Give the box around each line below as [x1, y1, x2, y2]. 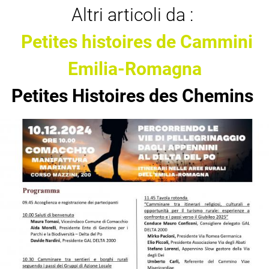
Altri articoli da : [71, 4, 193, 25]
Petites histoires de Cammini [21, 31, 253, 52]
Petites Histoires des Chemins [11, 85, 253, 106]
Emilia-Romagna [67, 58, 202, 79]
